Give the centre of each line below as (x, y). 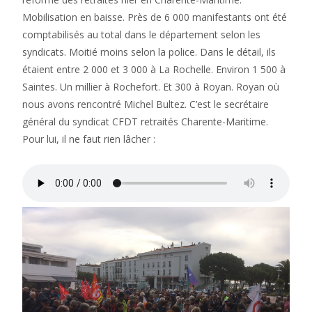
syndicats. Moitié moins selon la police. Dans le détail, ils (149, 52)
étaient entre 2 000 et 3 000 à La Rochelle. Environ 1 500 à (154, 69)
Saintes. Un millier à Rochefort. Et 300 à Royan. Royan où (151, 87)
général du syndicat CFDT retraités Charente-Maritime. (145, 122)
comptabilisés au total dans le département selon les (141, 34)
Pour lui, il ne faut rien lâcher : (89, 139)
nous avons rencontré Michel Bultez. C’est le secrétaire (146, 104)
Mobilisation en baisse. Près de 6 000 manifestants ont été (155, 17)
